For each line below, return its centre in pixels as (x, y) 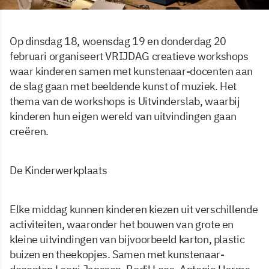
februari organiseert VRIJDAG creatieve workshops (129, 56)
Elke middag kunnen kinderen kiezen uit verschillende (134, 210)
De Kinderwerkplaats (59, 171)
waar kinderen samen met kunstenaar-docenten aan (131, 71)
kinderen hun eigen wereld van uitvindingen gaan (123, 116)
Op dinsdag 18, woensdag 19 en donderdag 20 (118, 41)
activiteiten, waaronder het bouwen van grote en (122, 225)
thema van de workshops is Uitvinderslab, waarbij (125, 101)
